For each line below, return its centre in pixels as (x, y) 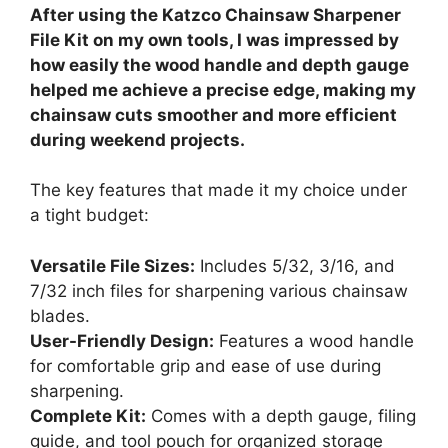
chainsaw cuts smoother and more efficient (213, 114)
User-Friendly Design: (122, 340)
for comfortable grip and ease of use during (205, 365)
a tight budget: (89, 215)
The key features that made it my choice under (218, 190)
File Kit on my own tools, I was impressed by (214, 39)
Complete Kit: (88, 415)
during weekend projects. (137, 139)
